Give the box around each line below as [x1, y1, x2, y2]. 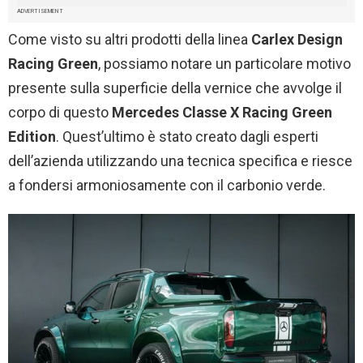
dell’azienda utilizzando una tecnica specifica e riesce [8, 152, 352, 170]
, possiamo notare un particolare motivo [98, 55, 351, 73]
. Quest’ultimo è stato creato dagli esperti [56, 128, 318, 146]
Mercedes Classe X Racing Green [112, 104, 332, 122]
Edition [8, 128, 56, 146]
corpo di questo [8, 104, 112, 122]
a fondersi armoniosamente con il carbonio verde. [8, 177, 326, 194]
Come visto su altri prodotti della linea [8, 31, 251, 49]
